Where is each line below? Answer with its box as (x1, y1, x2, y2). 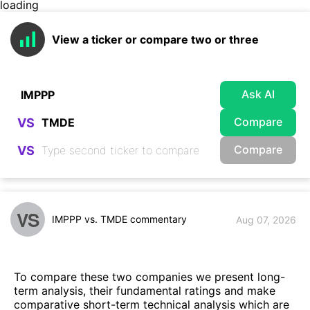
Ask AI (241, 86, 275, 101)
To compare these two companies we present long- (14, 270, 285, 284)
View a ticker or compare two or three (52, 33, 259, 46)
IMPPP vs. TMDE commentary (52, 213, 187, 225)
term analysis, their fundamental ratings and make (14, 284, 275, 298)
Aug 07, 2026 (236, 213, 296, 226)
